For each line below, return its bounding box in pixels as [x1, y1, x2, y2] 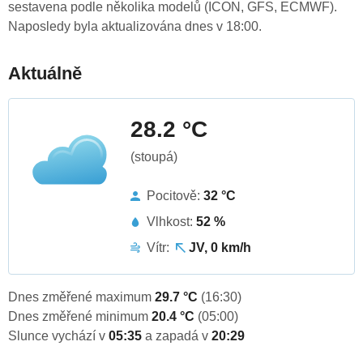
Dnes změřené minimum [8, 310, 152, 324]
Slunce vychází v [8, 329, 109, 344]
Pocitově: [147, 189, 203, 203]
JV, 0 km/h [189, 241, 251, 255]
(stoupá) [130, 150, 177, 164]
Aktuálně [8, 63, 82, 84]
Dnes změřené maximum [8, 290, 155, 305]
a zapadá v [145, 329, 211, 344]
